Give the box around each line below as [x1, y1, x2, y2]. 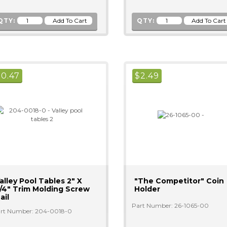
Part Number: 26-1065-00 [131, 202, 209, 209]
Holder [134, 184, 160, 194]
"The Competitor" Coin [134, 176, 224, 185]
